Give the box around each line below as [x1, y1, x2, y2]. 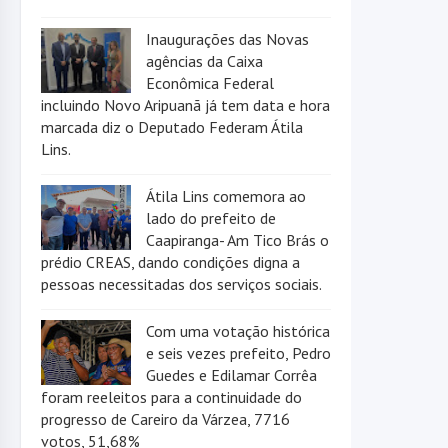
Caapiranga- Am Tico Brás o [146, 230, 329, 251]
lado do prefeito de [146, 208, 276, 229]
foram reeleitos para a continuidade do [41, 387, 302, 408]
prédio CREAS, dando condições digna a [41, 252, 300, 273]
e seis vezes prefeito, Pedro [146, 343, 331, 364]
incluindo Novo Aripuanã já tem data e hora [41, 95, 330, 116]
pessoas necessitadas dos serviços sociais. [41, 274, 322, 295]
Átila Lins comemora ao [146, 186, 306, 207]
